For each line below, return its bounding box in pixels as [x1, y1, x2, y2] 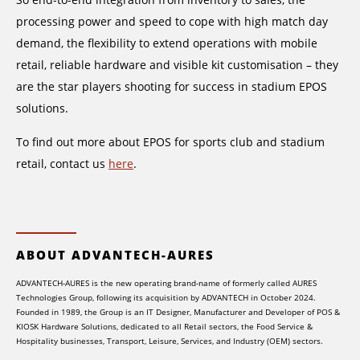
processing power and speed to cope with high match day [16, 14, 328, 30]
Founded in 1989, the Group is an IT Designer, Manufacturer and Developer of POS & [16, 306, 340, 318]
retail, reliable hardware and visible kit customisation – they [16, 57, 338, 73]
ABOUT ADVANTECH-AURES [16, 246, 215, 263]
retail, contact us [16, 155, 108, 171]
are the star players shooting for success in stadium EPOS [16, 79, 327, 95]
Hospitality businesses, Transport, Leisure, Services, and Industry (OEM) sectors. [16, 335, 323, 347]
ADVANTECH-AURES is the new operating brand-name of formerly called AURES [16, 277, 317, 289]
